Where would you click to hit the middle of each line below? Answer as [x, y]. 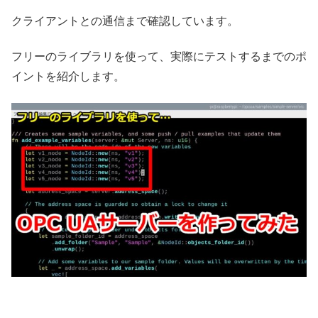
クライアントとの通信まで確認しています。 [125, 21]
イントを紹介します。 [68, 77]
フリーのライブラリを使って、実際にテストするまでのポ [159, 57]
